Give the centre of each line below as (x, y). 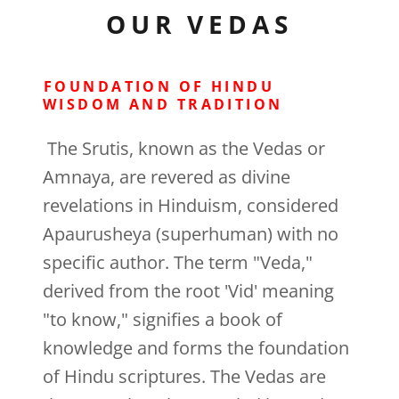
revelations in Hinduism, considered (191, 206)
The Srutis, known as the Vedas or (184, 149)
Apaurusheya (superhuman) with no (191, 234)
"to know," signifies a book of (163, 320)
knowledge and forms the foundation (196, 348)
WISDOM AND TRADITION (163, 105)
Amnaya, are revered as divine (167, 177)
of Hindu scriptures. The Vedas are (184, 377)
